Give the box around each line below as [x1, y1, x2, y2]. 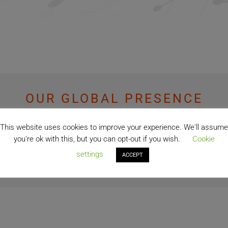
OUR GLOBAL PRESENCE [25, 91, 203, 106]
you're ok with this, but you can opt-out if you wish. [13, 134, 182, 144]
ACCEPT [122, 152, 143, 159]
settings [76, 150, 103, 159]
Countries [91, 154, 137, 167]
